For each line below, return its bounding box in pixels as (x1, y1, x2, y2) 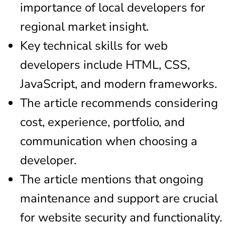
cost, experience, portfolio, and (20, 114, 185, 130)
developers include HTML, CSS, (20, 56, 190, 73)
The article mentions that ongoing (20, 171, 203, 187)
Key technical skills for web (20, 37, 168, 54)
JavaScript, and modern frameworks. (20, 75, 217, 92)
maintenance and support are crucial (20, 190, 218, 206)
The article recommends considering (20, 94, 218, 111)
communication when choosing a (20, 133, 197, 149)
